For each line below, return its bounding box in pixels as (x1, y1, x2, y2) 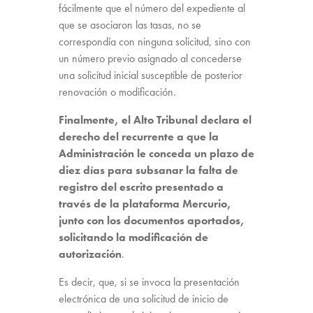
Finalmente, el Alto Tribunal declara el (59, 112, 252, 127)
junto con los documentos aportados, (59, 212, 245, 228)
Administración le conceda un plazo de (59, 145, 254, 161)
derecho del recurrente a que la (59, 129, 219, 144)
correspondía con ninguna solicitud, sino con (59, 34, 251, 49)
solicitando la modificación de (59, 229, 208, 245)
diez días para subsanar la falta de (59, 162, 238, 177)
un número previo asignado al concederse (59, 50, 242, 66)
